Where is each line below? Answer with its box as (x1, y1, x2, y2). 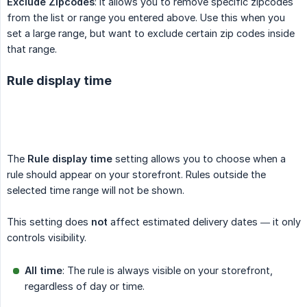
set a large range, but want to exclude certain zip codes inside (7, 27, 295, 39)
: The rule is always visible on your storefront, (62, 264, 273, 276)
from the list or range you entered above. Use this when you (7, 11, 285, 23)
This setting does (7, 215, 91, 228)
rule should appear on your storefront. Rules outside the (7, 168, 266, 180)
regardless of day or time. (25, 280, 145, 292)
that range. (7, 42, 57, 55)
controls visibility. (7, 231, 86, 243)
